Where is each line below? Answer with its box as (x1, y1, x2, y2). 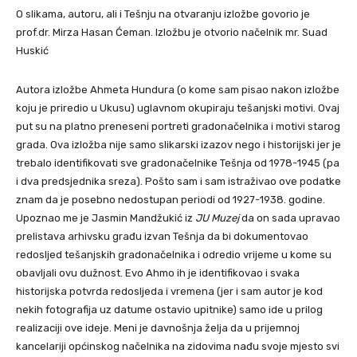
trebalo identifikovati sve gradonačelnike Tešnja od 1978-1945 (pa (16, 157, 339, 169)
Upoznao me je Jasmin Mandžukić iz (16, 212, 195, 224)
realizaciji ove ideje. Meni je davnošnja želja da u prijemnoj (16, 322, 300, 334)
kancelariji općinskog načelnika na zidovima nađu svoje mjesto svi (16, 340, 339, 352)
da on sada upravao (239, 212, 340, 224)
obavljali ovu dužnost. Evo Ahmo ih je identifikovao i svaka (16, 267, 300, 279)
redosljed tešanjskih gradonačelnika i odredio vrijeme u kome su (16, 249, 331, 261)
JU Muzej (195, 212, 239, 224)
